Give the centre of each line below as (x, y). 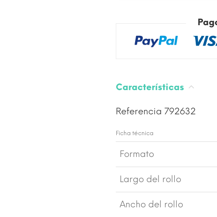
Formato (137, 154)
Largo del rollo (150, 179)
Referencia (140, 111)
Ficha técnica (135, 133)
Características (151, 87)
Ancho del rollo (151, 204)
